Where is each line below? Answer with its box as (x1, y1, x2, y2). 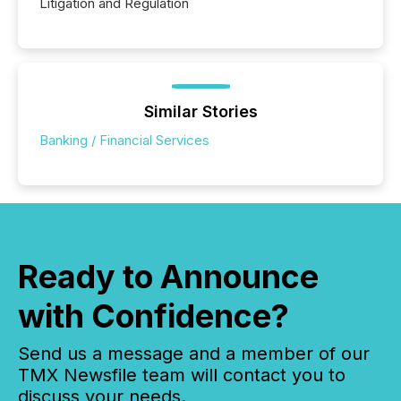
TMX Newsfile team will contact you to (18, 364, 346, 387)
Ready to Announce (18, 257, 319, 297)
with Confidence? (18, 296, 289, 337)
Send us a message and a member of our (18, 343, 370, 365)
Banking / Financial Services (39, 132, 209, 149)
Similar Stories (143, 102, 258, 122)
